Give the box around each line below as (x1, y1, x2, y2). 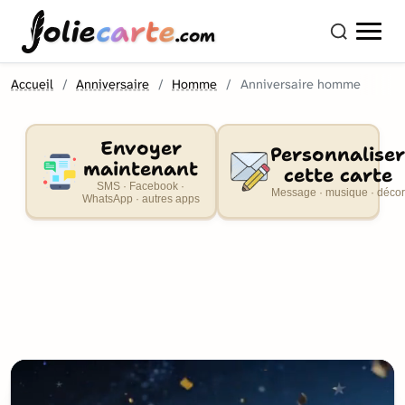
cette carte (283, 162, 392, 188)
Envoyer (99, 135, 182, 161)
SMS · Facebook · (97, 180, 185, 192)
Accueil (11, 76, 53, 93)
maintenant (83, 155, 199, 182)
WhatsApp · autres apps (81, 193, 200, 204)
